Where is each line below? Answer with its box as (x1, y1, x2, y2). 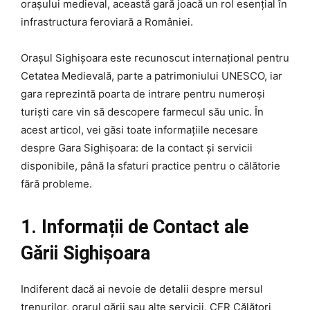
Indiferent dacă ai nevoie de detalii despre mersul (21, 282, 263, 296)
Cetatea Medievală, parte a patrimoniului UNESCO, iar (21, 69, 282, 83)
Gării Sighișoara (21, 242, 150, 265)
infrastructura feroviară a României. (21, 15, 193, 29)
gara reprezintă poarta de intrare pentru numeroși (21, 87, 265, 101)
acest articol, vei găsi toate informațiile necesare (21, 123, 258, 137)
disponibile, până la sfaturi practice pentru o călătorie (21, 159, 280, 173)
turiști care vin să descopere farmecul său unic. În (21, 105, 264, 119)
